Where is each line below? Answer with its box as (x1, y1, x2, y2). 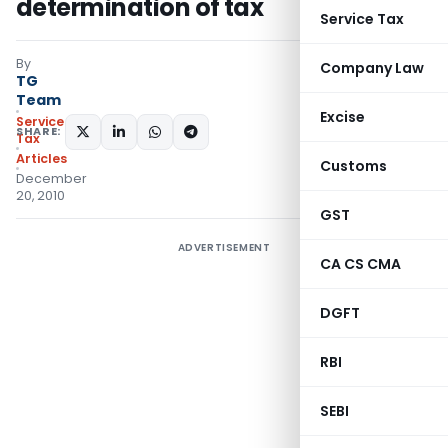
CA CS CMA (320, 254, 401, 274)
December (16, 170, 87, 187)
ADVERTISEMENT (177, 240, 271, 255)
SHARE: (16, 123, 61, 139)
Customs (320, 156, 387, 176)
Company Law (320, 58, 424, 78)
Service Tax (320, 9, 404, 29)
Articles (16, 150, 67, 167)
